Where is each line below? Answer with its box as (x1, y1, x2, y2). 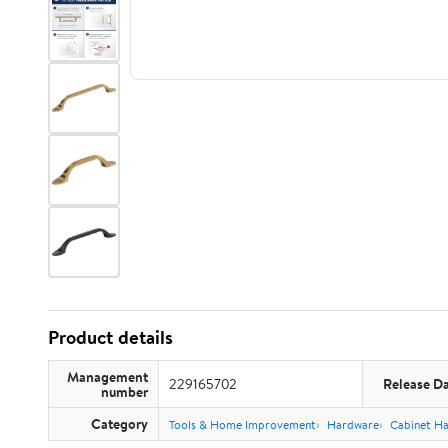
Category (91, 414, 148, 433)
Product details (48, 324, 173, 350)
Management (67, 367, 148, 386)
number (101, 382, 148, 401)
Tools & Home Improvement (169, 416, 316, 433)
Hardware (327, 416, 379, 433)
